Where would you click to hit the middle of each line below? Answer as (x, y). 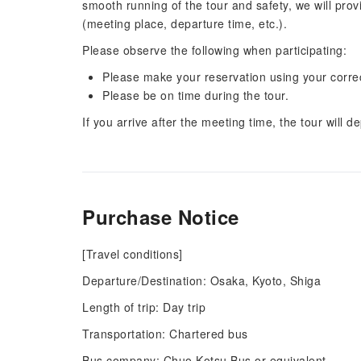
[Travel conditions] (133, 254)
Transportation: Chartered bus (165, 334)
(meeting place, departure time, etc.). (185, 23)
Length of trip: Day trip (144, 307)
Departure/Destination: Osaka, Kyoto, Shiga (201, 280)
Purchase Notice (161, 217)
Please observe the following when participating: (214, 50)
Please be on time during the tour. (195, 95)
